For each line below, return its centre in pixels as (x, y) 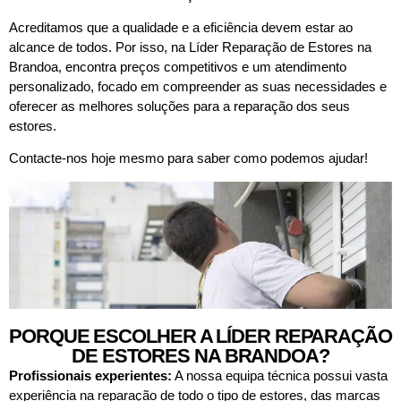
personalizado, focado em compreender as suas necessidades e (198, 86)
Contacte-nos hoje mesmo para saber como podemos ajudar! (188, 158)
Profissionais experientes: (90, 376)
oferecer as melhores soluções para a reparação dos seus (179, 106)
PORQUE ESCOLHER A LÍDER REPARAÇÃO (200, 337)
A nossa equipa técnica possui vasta (280, 376)
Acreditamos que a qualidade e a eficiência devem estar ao (181, 27)
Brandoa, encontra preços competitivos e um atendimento (178, 66)
